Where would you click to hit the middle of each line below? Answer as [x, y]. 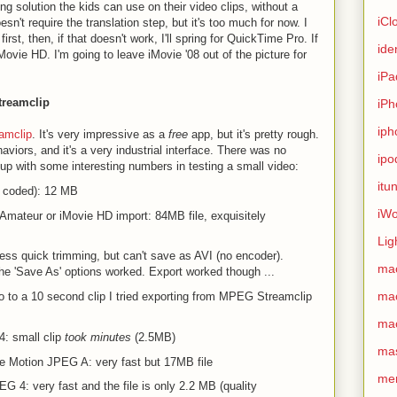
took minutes [97, 337]
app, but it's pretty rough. [253, 134]
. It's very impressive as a [100, 134]
